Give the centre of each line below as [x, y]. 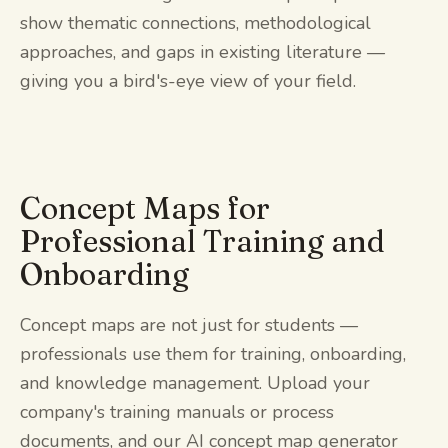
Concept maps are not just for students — [189, 324]
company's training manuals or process [177, 411]
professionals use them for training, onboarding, [213, 353]
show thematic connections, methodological [195, 22]
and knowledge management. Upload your [195, 382]
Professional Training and [202, 241]
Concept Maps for [145, 208]
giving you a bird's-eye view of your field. [188, 80]
